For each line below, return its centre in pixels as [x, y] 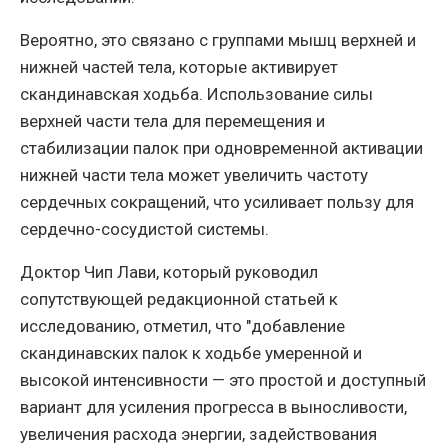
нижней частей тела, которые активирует [179, 67]
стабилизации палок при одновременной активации [221, 148]
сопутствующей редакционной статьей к [179, 299]
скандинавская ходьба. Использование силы [196, 94]
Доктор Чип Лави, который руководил [169, 272]
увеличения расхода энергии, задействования [198, 434]
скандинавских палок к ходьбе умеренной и [191, 353]
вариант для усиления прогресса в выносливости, [213, 407]
